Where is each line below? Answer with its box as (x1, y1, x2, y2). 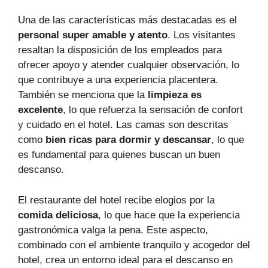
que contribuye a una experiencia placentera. (18, 74, 218, 86)
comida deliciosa (18, 209, 98, 221)
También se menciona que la (18, 89, 148, 101)
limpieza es (148, 89, 202, 101)
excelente (18, 104, 63, 116)
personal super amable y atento (18, 29, 167, 41)
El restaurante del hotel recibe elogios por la (18, 194, 215, 206)
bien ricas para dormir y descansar (45, 134, 211, 146)
